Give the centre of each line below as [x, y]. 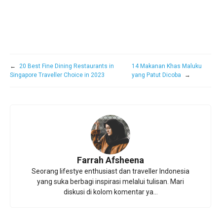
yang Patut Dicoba [157, 75]
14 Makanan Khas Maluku [167, 66]
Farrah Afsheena [110, 160]
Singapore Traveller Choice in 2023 [57, 75]
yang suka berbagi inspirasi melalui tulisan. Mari [110, 182]
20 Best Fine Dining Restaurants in [67, 66]
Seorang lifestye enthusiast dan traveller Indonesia [110, 171]
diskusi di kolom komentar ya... [110, 192]
